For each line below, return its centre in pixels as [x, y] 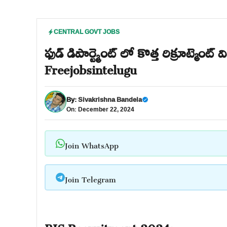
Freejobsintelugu [91, 67]
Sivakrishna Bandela [110, 99]
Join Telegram [90, 177]
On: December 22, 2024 [100, 109]
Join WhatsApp [91, 143]
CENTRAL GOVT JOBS [87, 32]
